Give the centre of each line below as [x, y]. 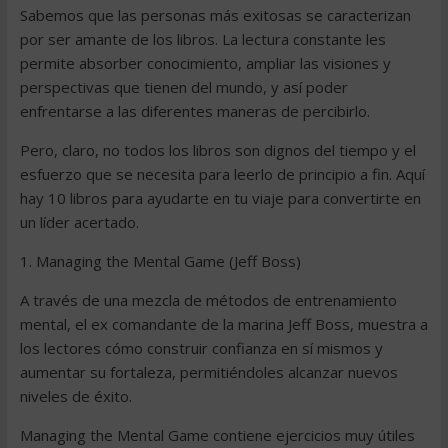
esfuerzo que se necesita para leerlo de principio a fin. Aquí [222, 174]
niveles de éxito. [75, 396]
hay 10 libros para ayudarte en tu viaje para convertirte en [220, 198]
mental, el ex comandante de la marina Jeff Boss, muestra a [223, 324]
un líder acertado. [79, 222]
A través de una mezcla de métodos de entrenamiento [208, 300]
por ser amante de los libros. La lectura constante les [202, 39]
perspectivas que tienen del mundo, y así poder [183, 87]
